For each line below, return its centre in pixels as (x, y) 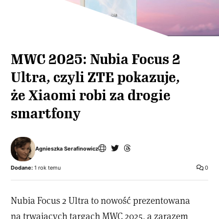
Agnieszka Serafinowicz (67, 149)
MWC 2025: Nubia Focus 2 (96, 59)
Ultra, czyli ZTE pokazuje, (96, 77)
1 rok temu (47, 167)
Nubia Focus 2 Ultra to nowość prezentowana (101, 200)
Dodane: (22, 167)
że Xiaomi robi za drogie (91, 95)
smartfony (46, 113)
